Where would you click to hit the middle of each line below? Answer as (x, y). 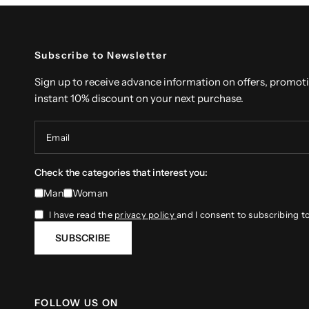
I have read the (82, 215)
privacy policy (146, 215)
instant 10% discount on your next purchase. (139, 98)
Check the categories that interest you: (121, 172)
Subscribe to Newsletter (101, 55)
